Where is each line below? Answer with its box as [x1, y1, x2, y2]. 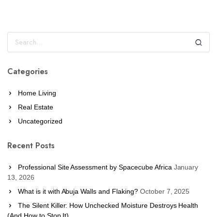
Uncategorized [18, 117, 62, 125]
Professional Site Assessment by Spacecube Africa [18, 163, 172, 171]
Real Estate [18, 103, 53, 111]
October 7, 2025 [139, 187, 190, 195]
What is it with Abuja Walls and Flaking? [18, 187, 138, 195]
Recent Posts [7, 139, 55, 151]
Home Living [18, 89, 56, 97]
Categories [7, 65, 48, 77]
